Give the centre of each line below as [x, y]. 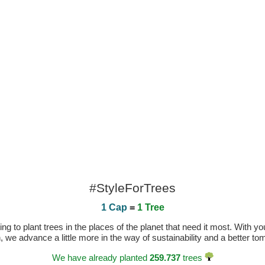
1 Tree [151, 207]
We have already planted [101, 258]
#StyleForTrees [132, 188]
